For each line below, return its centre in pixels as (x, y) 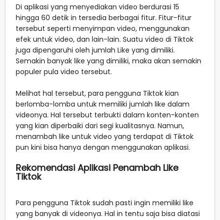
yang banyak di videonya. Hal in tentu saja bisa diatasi (108, 213)
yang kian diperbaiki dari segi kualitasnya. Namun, (100, 125)
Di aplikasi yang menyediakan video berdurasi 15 (97, 7)
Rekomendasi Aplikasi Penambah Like (97, 167)
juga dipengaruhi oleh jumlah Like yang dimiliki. (95, 50)
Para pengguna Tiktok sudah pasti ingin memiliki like (105, 203)
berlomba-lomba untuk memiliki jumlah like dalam (103, 104)
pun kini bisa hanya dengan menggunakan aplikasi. (103, 147)
